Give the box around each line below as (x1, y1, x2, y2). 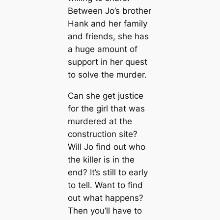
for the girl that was (67, 104, 145, 114)
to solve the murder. (67, 70, 147, 80)
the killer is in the (67, 155, 135, 165)
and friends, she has (67, 31, 149, 42)
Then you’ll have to (67, 206, 142, 216)
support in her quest (67, 57, 147, 67)
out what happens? (67, 193, 143, 203)
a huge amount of (67, 44, 137, 55)
